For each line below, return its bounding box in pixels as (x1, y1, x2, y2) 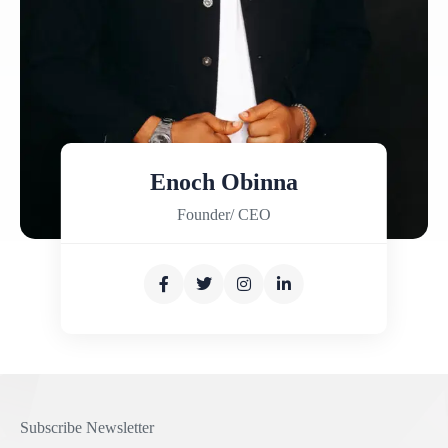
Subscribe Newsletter (20, 419, 154, 436)
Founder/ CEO (176, 206, 271, 223)
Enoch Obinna (149, 169, 298, 195)
